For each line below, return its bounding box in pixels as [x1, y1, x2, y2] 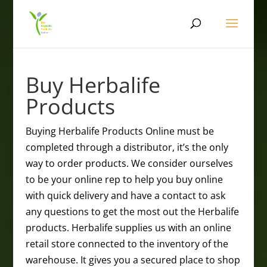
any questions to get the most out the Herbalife [25, 205, 239, 218]
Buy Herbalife [25, 70, 160, 100]
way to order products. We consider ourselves [25, 157, 233, 170]
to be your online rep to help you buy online [25, 173, 223, 186]
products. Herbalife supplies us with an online [25, 221, 231, 234]
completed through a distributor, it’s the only [25, 141, 228, 154]
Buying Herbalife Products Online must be [25, 125, 214, 138]
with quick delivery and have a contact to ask [25, 189, 225, 202]
